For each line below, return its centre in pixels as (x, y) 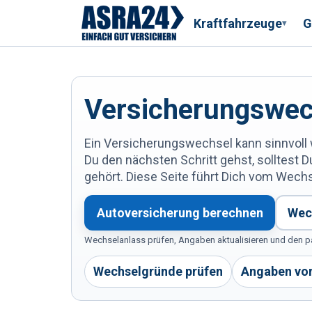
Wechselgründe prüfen (158, 271)
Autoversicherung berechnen (180, 212)
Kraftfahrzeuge (238, 23)
